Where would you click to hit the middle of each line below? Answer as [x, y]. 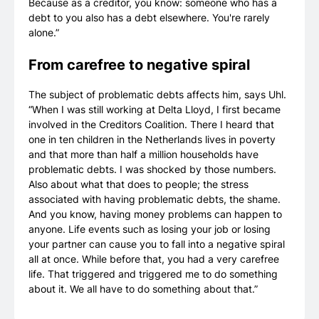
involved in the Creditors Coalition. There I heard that [151, 125]
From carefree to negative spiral [139, 65]
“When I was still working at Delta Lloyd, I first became [155, 110]
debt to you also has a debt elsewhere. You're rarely [149, 18]
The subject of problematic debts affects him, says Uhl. [157, 95]
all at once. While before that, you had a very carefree [154, 259]
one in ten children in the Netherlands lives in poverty [152, 140]
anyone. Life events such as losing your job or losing [150, 229]
